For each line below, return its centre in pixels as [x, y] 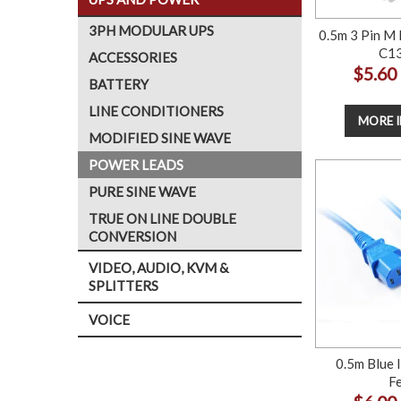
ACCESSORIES [133, 57]
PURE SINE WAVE [142, 192]
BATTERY [119, 84]
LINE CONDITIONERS [156, 111]
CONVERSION [132, 236]
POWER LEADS [136, 165]
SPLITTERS [124, 286]
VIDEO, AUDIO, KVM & [158, 268]
